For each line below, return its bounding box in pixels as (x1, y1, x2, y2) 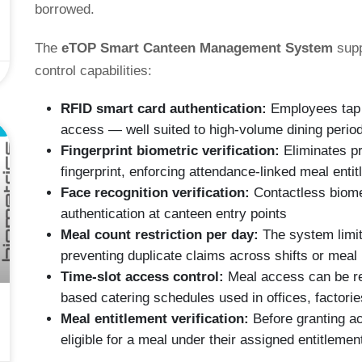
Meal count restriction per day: (61, 227, 259, 243)
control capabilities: (35, 63, 153, 79)
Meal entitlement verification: (61, 311, 250, 327)
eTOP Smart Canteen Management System (61, 40, 334, 57)
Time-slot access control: (61, 269, 225, 285)
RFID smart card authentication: (61, 101, 267, 117)
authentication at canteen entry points (61, 206, 288, 222)
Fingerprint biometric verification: (61, 143, 280, 159)
